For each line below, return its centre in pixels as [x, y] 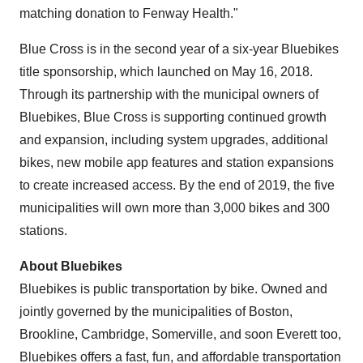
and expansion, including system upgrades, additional [174, 140]
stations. [43, 231]
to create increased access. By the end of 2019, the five [177, 185]
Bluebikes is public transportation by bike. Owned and [173, 289]
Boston [269, 312]
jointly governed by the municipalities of [134, 312]
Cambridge [113, 334]
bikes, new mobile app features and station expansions [177, 162]
